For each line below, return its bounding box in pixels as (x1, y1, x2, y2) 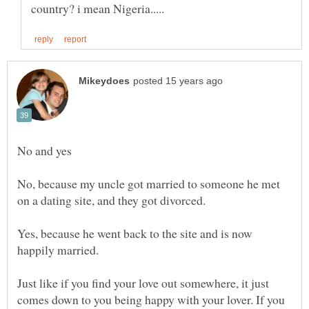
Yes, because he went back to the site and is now (17, 225, 252, 242)
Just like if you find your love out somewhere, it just (17, 275, 269, 292)
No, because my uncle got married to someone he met (17, 175, 280, 192)
